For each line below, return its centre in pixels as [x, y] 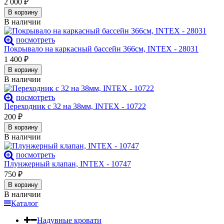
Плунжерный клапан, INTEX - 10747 [67, 164]
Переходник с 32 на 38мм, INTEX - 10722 [75, 106]
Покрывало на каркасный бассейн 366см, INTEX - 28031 [101, 49]
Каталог [25, 203]
